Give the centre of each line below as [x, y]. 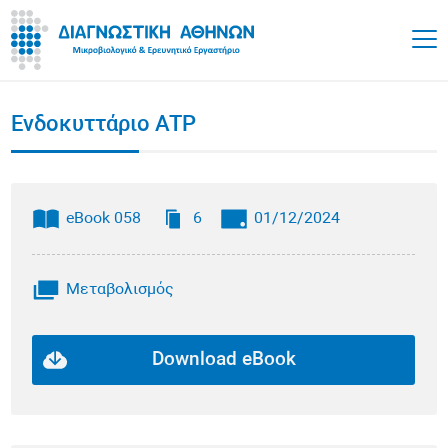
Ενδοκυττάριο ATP [104, 125]
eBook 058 [104, 219]
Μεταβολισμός [120, 290]
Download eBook [223, 361]
